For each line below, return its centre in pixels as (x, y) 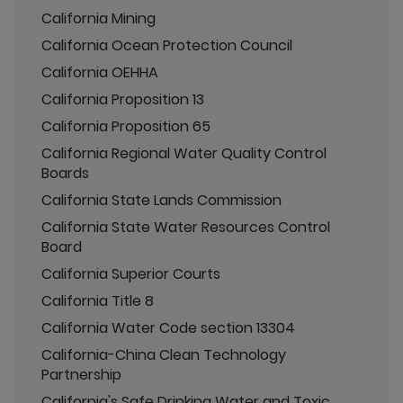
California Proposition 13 (123, 99)
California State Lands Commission (161, 200)
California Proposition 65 (126, 126)
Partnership (81, 375)
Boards (65, 173)
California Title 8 (98, 301)
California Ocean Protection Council (167, 45)
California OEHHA (100, 72)
